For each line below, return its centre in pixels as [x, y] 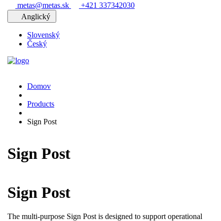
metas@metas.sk [43, 5]
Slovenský [43, 35]
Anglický [37, 17]
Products [41, 104]
